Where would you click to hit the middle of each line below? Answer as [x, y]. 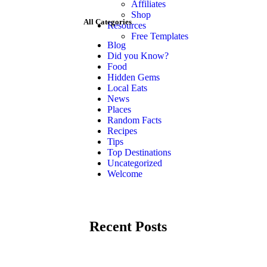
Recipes [122, 131]
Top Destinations [139, 153]
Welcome [125, 174]
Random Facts [134, 120]
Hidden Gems [133, 77]
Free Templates [160, 36]
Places [119, 110]
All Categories [108, 21]
